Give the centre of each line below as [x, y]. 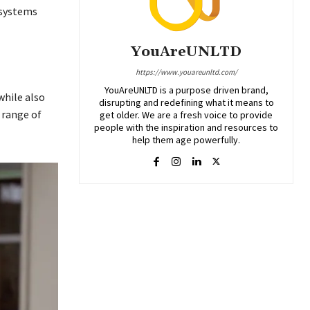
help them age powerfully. [186, 139]
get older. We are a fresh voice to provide [186, 115]
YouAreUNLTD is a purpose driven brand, [186, 90]
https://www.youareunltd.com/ [186, 72]
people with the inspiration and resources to [186, 127]
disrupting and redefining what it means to [186, 102]
